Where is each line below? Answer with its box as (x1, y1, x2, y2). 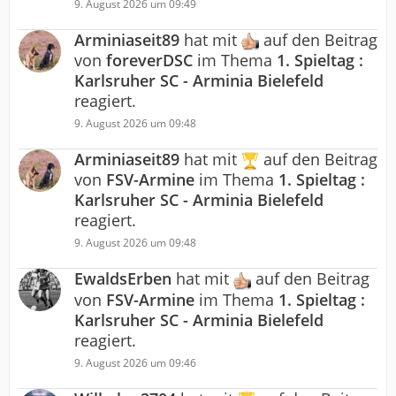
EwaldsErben (74, 268, 171, 290)
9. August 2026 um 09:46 (74, 354, 196, 370)
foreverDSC (106, 49, 193, 72)
